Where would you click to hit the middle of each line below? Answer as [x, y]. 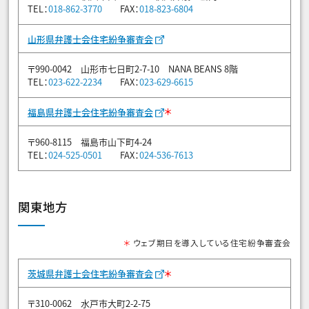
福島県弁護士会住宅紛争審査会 [90, 112]
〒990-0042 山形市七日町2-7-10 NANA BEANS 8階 [133, 68]
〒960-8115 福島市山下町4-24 [90, 141]
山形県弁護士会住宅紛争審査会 [90, 39]
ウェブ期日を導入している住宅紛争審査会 [211, 243]
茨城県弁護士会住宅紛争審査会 [90, 274]
